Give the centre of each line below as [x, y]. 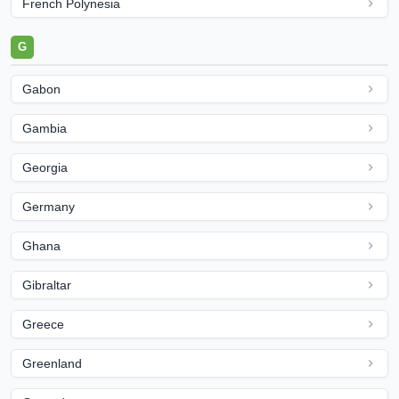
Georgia [45, 167]
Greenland [52, 363]
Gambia [45, 128]
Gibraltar [47, 285]
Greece [43, 324]
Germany [49, 207]
